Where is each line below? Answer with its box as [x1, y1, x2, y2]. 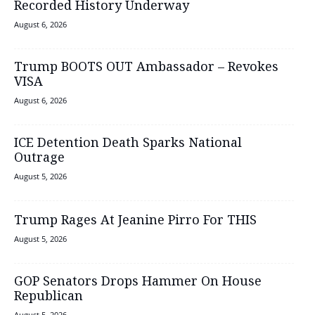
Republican [14, 288, 83, 307]
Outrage [14, 149, 65, 168]
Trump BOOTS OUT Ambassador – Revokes [14, 58, 278, 77]
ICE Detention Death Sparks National [14, 134, 242, 153]
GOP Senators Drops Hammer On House [14, 273, 262, 292]
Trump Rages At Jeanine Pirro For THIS [14, 212, 257, 231]
